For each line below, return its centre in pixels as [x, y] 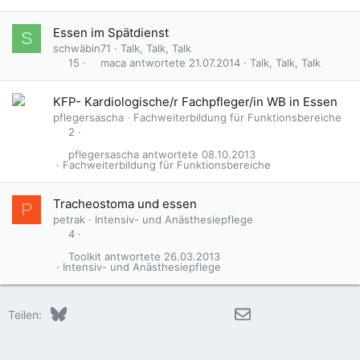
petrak [69, 219]
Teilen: [25, 315]
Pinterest [181, 312]
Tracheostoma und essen [125, 204]
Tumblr [207, 312]
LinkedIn [119, 312]
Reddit [145, 312]
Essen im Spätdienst [111, 33]
